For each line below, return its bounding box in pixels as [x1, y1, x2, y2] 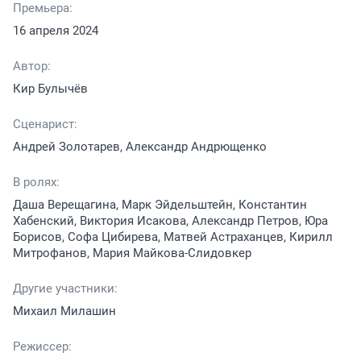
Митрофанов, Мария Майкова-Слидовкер [13, 245, 251, 260]
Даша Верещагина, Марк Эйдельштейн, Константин [13, 197, 307, 212]
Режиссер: [13, 338, 72, 354]
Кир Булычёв [13, 81, 88, 96]
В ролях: [13, 174, 60, 189]
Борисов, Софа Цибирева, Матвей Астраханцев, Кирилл [13, 229, 333, 244]
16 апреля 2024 [13, 23, 98, 38]
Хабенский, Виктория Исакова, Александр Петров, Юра [13, 213, 328, 228]
